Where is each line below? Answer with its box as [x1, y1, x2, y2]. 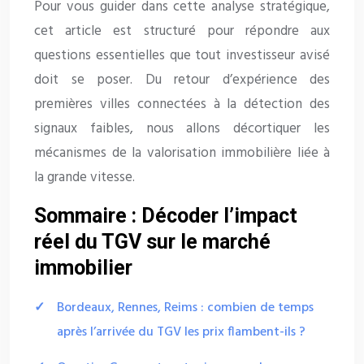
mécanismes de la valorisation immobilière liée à [34, 142, 330, 165]
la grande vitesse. [34, 167, 135, 189]
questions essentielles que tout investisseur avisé [34, 45, 330, 67]
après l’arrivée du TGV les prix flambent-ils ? [57, 322, 305, 344]
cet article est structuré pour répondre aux [34, 20, 330, 43]
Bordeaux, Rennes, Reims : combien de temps [57, 297, 314, 319]
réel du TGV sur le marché [34, 230, 271, 254]
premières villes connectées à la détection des [34, 93, 330, 116]
